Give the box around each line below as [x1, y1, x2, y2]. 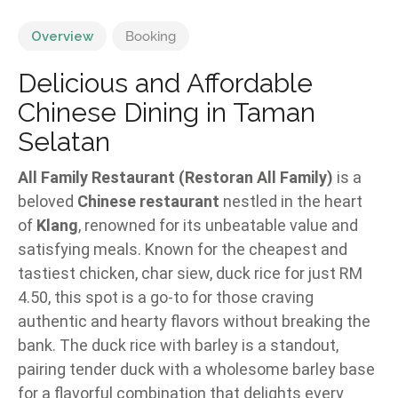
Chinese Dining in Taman [18, 97, 315, 129]
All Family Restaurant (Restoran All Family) [18, 168, 333, 187]
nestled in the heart [219, 192, 362, 211]
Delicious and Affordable [18, 68, 313, 99]
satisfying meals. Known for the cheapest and [18, 240, 347, 259]
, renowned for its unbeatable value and [78, 216, 358, 235]
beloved [18, 192, 77, 211]
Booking [125, 28, 176, 45]
